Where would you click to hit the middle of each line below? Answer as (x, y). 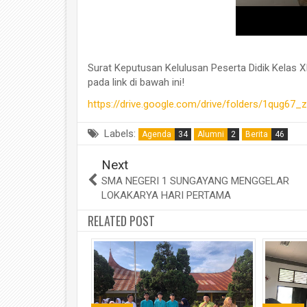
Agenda (157, 134)
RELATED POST (121, 220)
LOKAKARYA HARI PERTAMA (166, 195)
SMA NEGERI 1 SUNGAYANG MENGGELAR (195, 181)
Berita (257, 134)
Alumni (211, 134)
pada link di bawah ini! (136, 83)
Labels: (120, 133)
